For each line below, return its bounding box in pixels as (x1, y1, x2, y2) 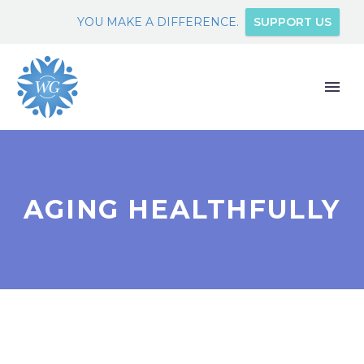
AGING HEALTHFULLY (23, 193, 341, 225)
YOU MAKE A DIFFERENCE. (77, 15, 239, 29)
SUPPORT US (253, 15, 331, 29)
